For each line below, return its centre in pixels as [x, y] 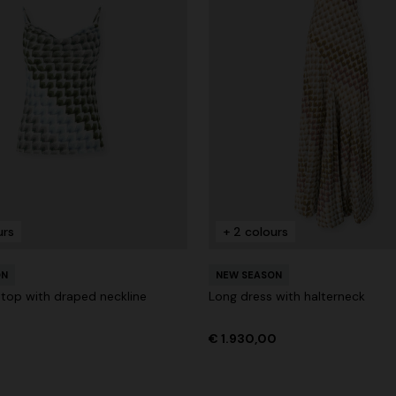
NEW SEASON [249, 274]
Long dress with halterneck [287, 296]
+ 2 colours [255, 231]
